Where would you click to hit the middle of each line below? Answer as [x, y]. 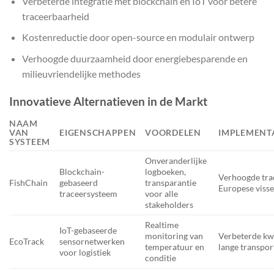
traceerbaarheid [55, 16]
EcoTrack [27, 242]
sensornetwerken [92, 242]
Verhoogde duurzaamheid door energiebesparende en [135, 58]
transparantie [171, 183]
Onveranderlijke [176, 161]
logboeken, [166, 172]
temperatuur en [175, 247]
